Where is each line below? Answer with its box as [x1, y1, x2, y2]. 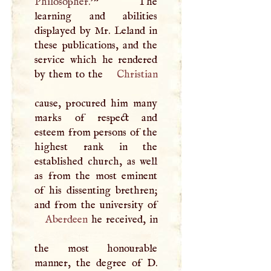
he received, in [87, 212, 158, 226]
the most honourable [34, 241, 158, 255]
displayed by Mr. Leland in [34, 24, 158, 38]
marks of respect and [34, 111, 158, 125]
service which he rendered [34, 53, 158, 67]
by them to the [34, 67, 106, 81]
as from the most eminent [34, 169, 158, 183]
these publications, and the [34, 38, 158, 52]
